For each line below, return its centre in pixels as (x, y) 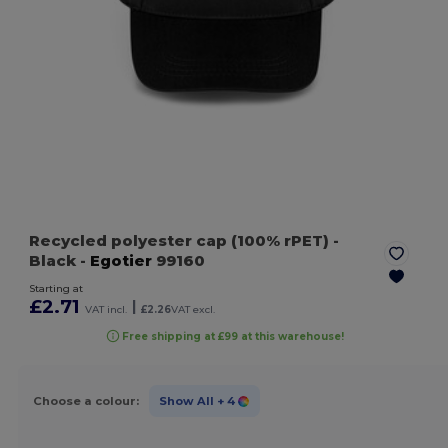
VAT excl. (193, 310)
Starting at (56, 289)
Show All (186, 400)
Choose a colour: (85, 400)
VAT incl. (106, 310)
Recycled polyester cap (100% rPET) (181, 241)
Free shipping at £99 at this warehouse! (232, 336)
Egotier (121, 261)
